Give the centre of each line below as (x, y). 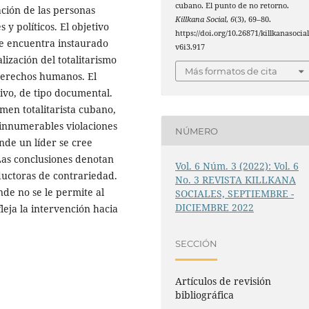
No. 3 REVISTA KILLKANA (236, 180)
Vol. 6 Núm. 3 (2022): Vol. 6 (237, 166)
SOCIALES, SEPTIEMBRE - (235, 194)
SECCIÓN (197, 243)
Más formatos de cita (231, 71)
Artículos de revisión (223, 281)
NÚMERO (197, 131)
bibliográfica (205, 295)
